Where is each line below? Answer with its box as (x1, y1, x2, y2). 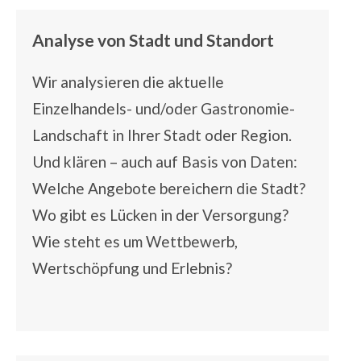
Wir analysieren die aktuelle (32, 73, 224, 92)
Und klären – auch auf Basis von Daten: (32, 152, 297, 172)
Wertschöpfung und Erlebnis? (32, 259, 232, 278)
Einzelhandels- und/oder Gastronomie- (32, 99, 295, 118)
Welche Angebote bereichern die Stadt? (32, 179, 305, 198)
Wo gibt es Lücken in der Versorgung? (32, 205, 288, 225)
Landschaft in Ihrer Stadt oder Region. (32, 126, 292, 145)
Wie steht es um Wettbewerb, (32, 232, 238, 251)
